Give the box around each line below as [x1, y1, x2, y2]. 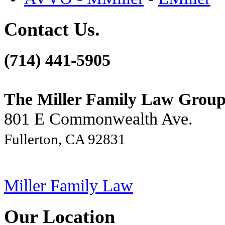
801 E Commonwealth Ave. [4, 109, 193, 129]
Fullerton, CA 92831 [4, 132, 126, 148]
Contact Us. [4, 19, 100, 40]
